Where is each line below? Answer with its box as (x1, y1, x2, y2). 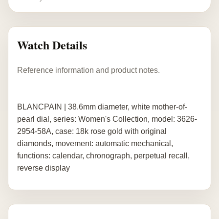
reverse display (17, 163, 70, 172)
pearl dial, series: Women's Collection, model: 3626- (17, 114, 197, 123)
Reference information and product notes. (17, 66, 160, 74)
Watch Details (17, 36, 87, 53)
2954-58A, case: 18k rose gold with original (17, 127, 167, 135)
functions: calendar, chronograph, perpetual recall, (17, 151, 190, 160)
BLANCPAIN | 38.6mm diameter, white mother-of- (17, 102, 187, 111)
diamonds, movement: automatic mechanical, (17, 139, 173, 148)
